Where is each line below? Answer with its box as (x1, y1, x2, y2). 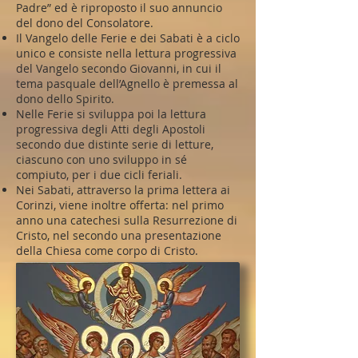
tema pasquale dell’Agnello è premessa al (16, 76, 238, 91)
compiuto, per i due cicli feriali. (16, 167, 182, 182)
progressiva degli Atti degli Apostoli (16, 121, 205, 137)
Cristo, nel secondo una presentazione (16, 228, 221, 243)
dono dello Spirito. (16, 91, 114, 106)
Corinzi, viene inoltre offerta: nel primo (16, 197, 224, 213)
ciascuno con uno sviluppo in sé (16, 152, 187, 167)
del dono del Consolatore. (16, 15, 153, 30)
